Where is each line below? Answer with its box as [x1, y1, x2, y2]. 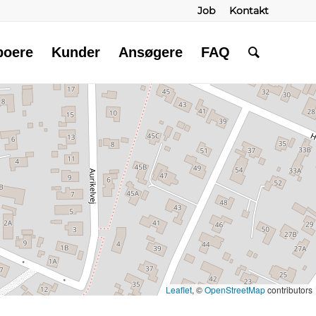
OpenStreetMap [205, 284, 265, 296]
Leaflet [166, 284, 192, 296]
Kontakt [229, 4, 269, 17]
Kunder [51, 44, 100, 60]
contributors [265, 284, 312, 296]
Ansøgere [119, 44, 183, 60]
